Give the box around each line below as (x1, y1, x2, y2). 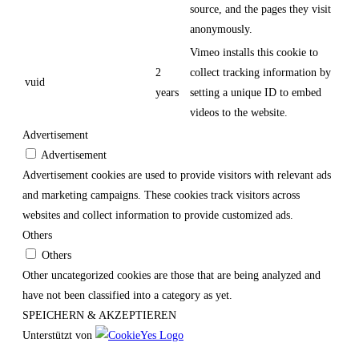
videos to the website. (190, 106, 288, 119)
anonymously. (190, 22, 252, 35)
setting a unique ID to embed (190, 86, 321, 99)
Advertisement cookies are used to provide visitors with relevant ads (22, 168, 331, 181)
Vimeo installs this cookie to (190, 46, 318, 58)
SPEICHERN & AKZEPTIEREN (22, 309, 176, 321)
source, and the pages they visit (190, 2, 331, 15)
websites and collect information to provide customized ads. (22, 208, 293, 221)
